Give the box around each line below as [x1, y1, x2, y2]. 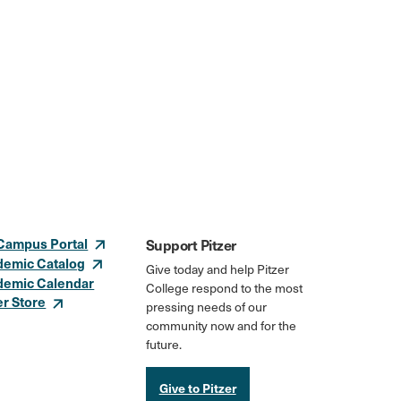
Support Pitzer [145, 235, 236, 254]
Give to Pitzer [158, 379, 236, 397]
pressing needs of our [145, 298, 267, 315]
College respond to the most [145, 279, 303, 296]
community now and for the [145, 317, 296, 334]
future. [145, 336, 182, 353]
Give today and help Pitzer [145, 260, 289, 277]
